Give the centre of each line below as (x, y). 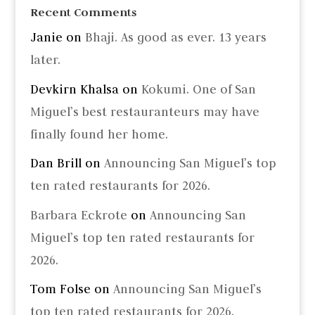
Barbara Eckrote (78, 215)
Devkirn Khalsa (74, 89)
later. (45, 60)
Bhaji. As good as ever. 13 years (175, 38)
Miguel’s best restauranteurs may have (144, 111)
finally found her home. (99, 134)
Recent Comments (83, 13)
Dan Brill (56, 163)
